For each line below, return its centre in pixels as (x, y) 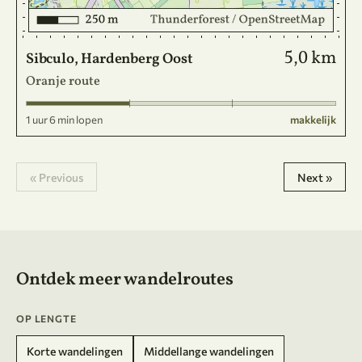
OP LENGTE (46, 318)
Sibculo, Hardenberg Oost (109, 59)
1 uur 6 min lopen (64, 120)
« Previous (57, 177)
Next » (315, 177)
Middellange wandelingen (209, 351)
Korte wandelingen (75, 351)
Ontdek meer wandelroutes (125, 280)
